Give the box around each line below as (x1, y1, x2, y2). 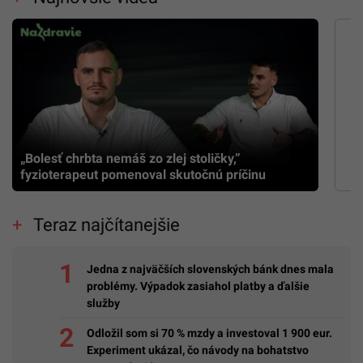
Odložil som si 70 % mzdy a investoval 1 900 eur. (87, 326, 332, 340)
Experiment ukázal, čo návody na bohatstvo (87, 343, 309, 357)
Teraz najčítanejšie (32, 215, 180, 236)
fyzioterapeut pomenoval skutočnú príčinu (20, 167, 266, 183)
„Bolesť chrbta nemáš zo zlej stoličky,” (20, 151, 241, 167)
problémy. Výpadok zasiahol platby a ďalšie (87, 279, 310, 293)
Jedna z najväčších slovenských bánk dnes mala (87, 262, 334, 275)
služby (87, 296, 120, 310)
